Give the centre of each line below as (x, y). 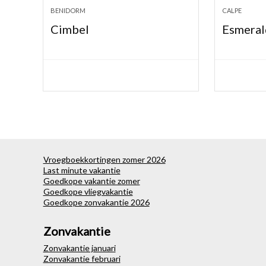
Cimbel (70, 29)
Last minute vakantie (82, 170)
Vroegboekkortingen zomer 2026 (104, 160)
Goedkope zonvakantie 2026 (96, 202)
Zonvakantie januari (79, 248)
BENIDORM (68, 11)
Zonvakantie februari (82, 259)
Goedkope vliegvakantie (88, 192)
